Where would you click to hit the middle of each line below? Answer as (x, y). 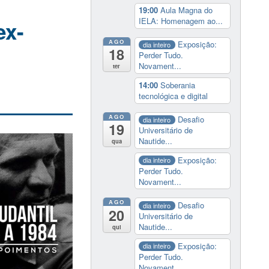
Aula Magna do (186, 10)
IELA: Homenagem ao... (180, 21)
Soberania (177, 85)
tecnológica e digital (173, 96)
